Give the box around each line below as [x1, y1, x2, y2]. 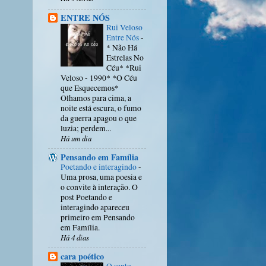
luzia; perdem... [61, 122, 111, 134]
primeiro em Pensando [61, 211, 135, 223]
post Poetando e [61, 191, 112, 202]
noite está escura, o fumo [61, 102, 141, 113]
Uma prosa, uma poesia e [61, 171, 142, 182]
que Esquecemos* [61, 82, 119, 93]
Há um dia [61, 132, 91, 144]
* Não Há [106, 42, 137, 53]
